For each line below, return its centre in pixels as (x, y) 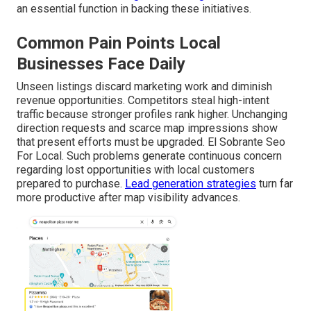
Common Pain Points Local (119, 43)
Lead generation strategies (191, 184)
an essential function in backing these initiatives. (134, 9)
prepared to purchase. (71, 184)
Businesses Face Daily (101, 64)
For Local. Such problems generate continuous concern (149, 156)
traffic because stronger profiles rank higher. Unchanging (152, 115)
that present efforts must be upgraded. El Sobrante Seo (151, 142)
